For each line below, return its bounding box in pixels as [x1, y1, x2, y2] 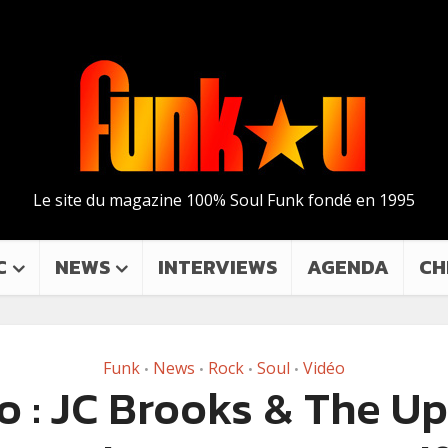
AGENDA [307, 252, 389, 282]
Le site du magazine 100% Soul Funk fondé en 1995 [33, 189, 415, 211]
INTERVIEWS [158, 252, 277, 282]
